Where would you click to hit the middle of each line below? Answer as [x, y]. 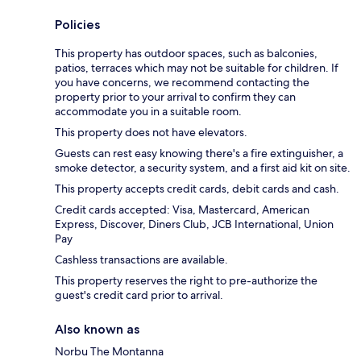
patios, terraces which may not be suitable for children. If [197, 68]
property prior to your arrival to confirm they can [175, 97]
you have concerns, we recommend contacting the [182, 83]
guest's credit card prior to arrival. [139, 295]
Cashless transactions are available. [141, 260]
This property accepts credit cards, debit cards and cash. [197, 189]
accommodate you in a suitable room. [148, 112]
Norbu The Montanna [109, 352]
